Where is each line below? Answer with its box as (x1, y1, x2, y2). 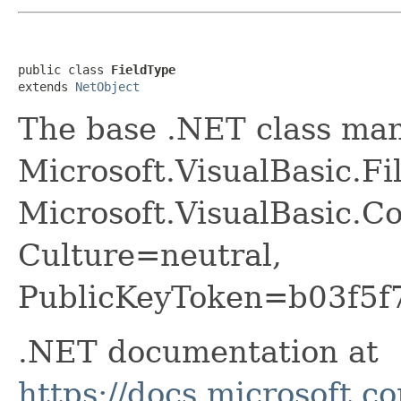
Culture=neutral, (18, 236, 282, 273)
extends (18, 79, 75, 94)
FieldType (111, 62, 175, 77)
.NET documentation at (18, 333, 379, 370)
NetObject (75, 79, 140, 94)
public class (18, 62, 111, 77)
